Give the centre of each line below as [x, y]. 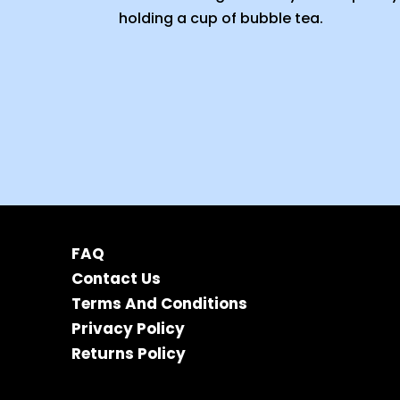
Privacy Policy [128, 329]
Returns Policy [129, 354]
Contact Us [116, 279]
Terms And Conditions [159, 304]
